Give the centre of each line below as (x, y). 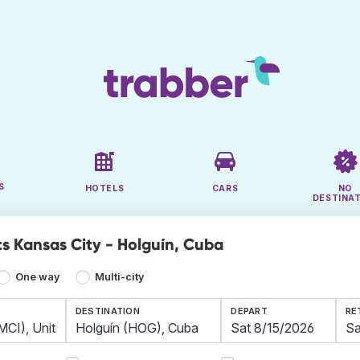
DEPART (250, 311)
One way (38, 277)
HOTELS (104, 189)
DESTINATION (108, 311)
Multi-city (119, 277)
